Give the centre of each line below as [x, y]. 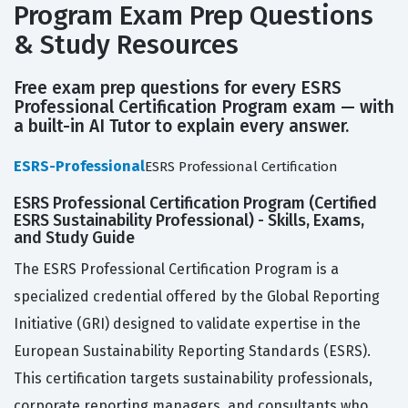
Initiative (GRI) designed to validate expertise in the [187, 324]
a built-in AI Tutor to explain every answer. [181, 127]
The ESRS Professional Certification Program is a [176, 270]
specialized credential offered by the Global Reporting [197, 297]
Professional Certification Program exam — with [204, 107]
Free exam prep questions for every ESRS [178, 88]
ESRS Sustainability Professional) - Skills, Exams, [189, 221]
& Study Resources [126, 46]
